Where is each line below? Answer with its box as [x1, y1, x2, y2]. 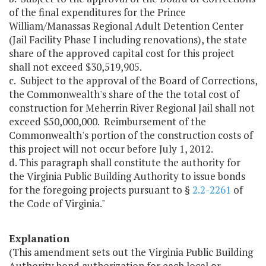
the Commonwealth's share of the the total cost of [9, 87, 239, 102]
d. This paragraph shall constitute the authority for [9, 156, 240, 170]
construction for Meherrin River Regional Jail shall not [9, 101, 255, 115]
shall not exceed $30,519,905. [9, 60, 142, 74]
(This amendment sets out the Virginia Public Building [9, 245, 253, 259]
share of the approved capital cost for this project [9, 46, 235, 61]
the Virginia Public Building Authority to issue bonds [9, 169, 245, 183]
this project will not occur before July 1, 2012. [9, 142, 213, 156]
